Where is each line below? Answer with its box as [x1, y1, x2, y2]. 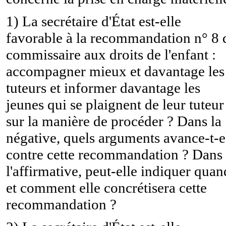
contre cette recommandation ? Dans [6, 146, 222, 162]
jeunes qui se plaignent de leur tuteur [6, 96, 224, 112]
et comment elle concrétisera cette [6, 179, 207, 196]
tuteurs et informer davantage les [6, 79, 200, 96]
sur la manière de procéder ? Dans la [6, 112, 221, 129]
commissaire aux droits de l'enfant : [6, 46, 216, 63]
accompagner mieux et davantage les [6, 63, 224, 79]
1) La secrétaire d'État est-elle [6, 13, 181, 29]
